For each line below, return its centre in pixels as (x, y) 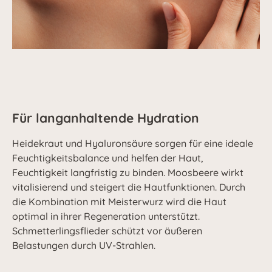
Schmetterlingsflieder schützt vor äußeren (107, 230)
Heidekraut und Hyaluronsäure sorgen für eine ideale (133, 143)
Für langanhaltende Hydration (106, 117)
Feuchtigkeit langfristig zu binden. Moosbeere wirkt (128, 172)
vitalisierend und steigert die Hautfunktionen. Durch (129, 187)
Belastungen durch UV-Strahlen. (84, 245)
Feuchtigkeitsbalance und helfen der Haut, (108, 158)
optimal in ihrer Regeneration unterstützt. (106, 216)
